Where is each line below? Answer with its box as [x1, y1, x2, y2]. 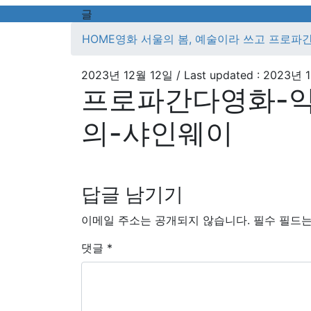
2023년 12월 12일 [81, 68, 173, 82]
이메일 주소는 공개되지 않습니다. [81, 213, 250, 227]
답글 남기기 [81, 183, 183, 206]
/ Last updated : [176, 68, 263, 82]
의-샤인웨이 [81, 116, 233, 150]
